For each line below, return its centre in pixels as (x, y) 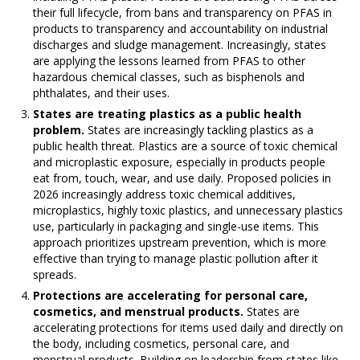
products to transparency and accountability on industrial (181, 29)
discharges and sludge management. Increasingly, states (180, 45)
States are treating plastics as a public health (168, 114)
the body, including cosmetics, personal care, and (162, 344)
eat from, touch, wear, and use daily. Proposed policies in (182, 178)
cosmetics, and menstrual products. (140, 312)
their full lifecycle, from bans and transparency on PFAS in (183, 13)
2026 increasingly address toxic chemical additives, (165, 194)
